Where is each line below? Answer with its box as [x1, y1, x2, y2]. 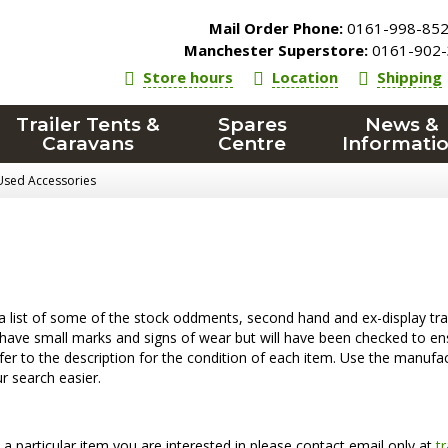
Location [272, 67, 339, 87]
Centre [218, 132, 287, 155]
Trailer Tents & [16, 113, 161, 136]
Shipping [377, 67, 443, 87]
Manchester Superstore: [184, 40, 369, 60]
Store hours [143, 67, 234, 87]
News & [364, 113, 439, 136]
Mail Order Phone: [209, 18, 344, 38]
